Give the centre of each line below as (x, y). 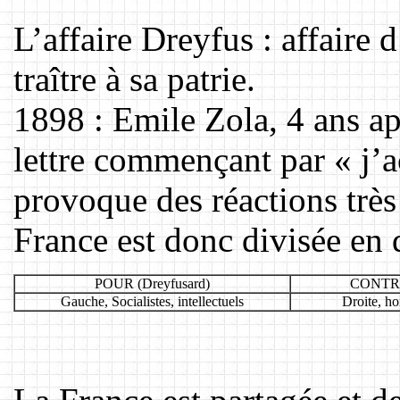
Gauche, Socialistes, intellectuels (152, 301)
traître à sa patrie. (134, 79)
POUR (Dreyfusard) (152, 283)
